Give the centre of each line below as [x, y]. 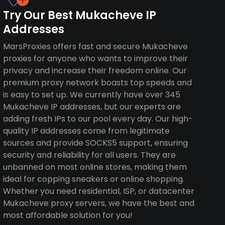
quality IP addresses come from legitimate [87, 131]
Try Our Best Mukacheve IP [80, 15]
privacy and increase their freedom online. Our [95, 71]
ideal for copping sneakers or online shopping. [94, 179]
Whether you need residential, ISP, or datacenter [99, 191]
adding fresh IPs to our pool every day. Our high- [98, 119]
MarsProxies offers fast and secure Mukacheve [96, 46]
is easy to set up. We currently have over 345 [92, 95]
